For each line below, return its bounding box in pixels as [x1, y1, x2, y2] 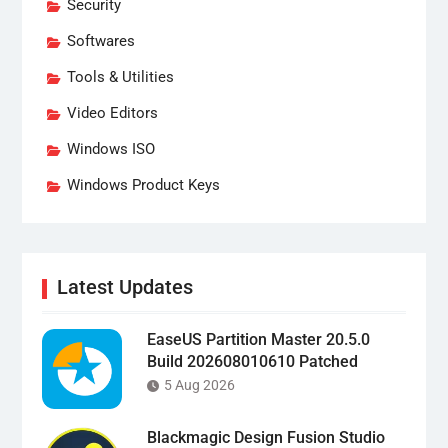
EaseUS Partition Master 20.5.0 [146, 329, 370, 349]
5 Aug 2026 [163, 376, 235, 393]
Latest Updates [56, 274, 193, 299]
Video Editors [66, 103, 158, 122]
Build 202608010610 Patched [146, 351, 358, 371]
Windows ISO [66, 139, 155, 158]
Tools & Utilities [66, 67, 174, 86]
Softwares [66, 31, 135, 50]
